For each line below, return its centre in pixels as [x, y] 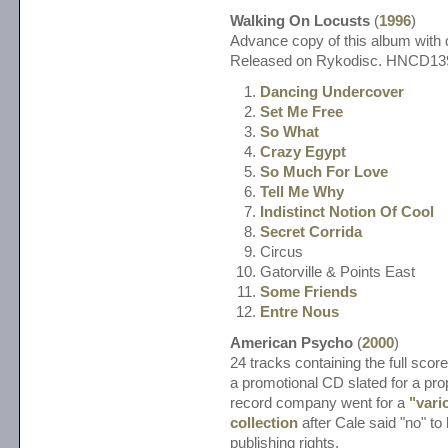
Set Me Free [301, 112]
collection [264, 423]
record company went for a [319, 403]
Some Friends [308, 292]
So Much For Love [324, 172]
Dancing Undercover [332, 92]
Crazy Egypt [303, 152]
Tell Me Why [302, 192]
